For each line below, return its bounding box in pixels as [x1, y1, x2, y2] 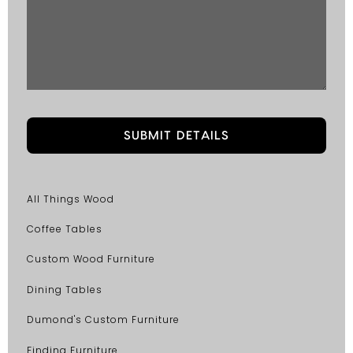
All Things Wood [27, 191, 114, 206]
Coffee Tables [27, 222, 102, 236]
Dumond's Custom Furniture [27, 313, 180, 327]
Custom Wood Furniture [27, 252, 155, 266]
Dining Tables [27, 282, 102, 296]
